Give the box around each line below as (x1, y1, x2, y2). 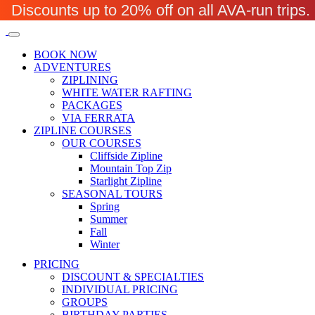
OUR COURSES (62, 137, 141, 149)
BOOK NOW (34, 49, 97, 60)
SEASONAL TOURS (62, 188, 162, 200)
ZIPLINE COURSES (34, 124, 131, 136)
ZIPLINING (62, 74, 118, 86)
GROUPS (62, 296, 108, 308)
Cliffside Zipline (90, 150, 162, 162)
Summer (90, 213, 127, 225)
